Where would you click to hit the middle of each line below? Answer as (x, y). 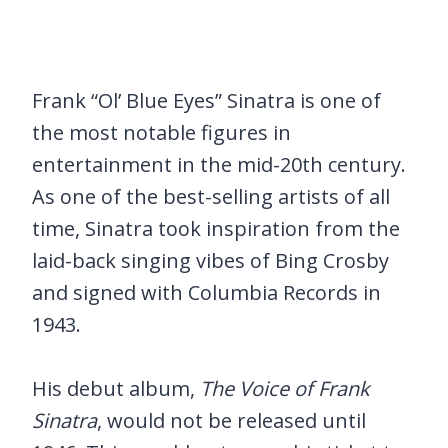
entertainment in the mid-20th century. (219, 164)
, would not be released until (231, 420)
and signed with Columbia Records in (206, 292)
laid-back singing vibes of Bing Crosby (210, 260)
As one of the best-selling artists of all (211, 196)
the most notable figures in (161, 132)
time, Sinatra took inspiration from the (216, 228)
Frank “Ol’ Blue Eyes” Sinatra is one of (206, 100)
